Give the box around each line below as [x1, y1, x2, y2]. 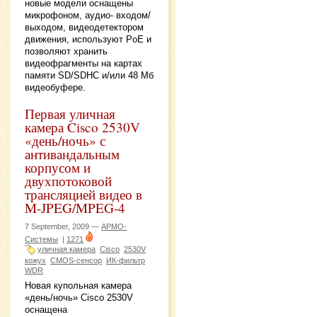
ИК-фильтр [106, 255, 145, 265]
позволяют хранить [25, 46, 108, 57]
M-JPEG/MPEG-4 [25, 198, 125, 217]
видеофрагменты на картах [25, 58, 142, 69]
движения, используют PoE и [25, 34, 151, 45]
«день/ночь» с [25, 131, 105, 149]
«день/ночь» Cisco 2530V [25, 292, 133, 304]
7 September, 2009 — [25, 221, 101, 231]
